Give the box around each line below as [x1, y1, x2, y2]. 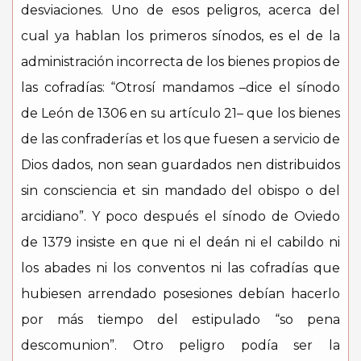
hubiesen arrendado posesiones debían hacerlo [21, 286, 340, 301]
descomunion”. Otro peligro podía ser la [21, 338, 340, 353]
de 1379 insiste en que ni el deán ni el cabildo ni [21, 234, 340, 250]
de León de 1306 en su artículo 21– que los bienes [21, 106, 340, 121]
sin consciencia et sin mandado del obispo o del [21, 183, 340, 198]
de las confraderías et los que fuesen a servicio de [21, 131, 340, 147]
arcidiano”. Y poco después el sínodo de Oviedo [21, 209, 340, 224]
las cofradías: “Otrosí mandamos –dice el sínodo [21, 80, 340, 95]
